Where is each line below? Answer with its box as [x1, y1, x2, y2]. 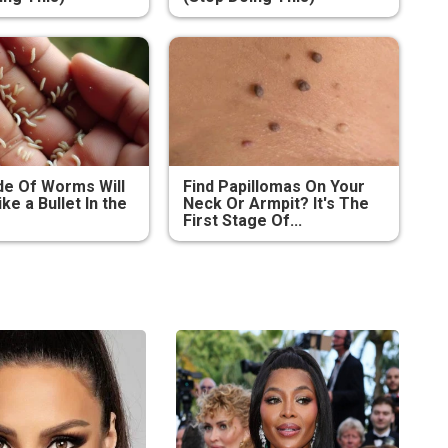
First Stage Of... [182, 211, 302, 231]
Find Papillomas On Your [182, 177, 365, 197]
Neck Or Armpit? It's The [182, 194, 369, 214]
